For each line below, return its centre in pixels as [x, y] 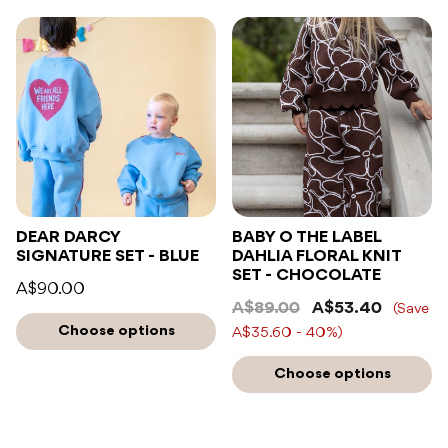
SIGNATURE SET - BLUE [107, 256]
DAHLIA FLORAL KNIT [317, 256]
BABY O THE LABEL [307, 237]
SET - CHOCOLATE [306, 275]
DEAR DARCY [68, 237]
